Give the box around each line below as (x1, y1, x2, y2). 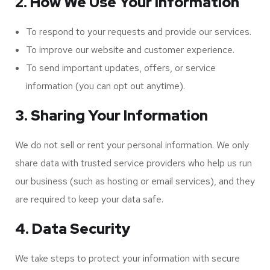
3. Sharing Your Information (15, 106, 208, 125)
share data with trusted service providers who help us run (15, 157, 252, 169)
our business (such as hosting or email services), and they (15, 175, 255, 187)
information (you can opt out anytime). (26, 80, 185, 92)
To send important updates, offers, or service (26, 61, 216, 74)
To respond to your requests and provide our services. (26, 25, 251, 38)
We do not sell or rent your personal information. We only (15, 139, 249, 151)
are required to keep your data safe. (15, 193, 163, 206)
